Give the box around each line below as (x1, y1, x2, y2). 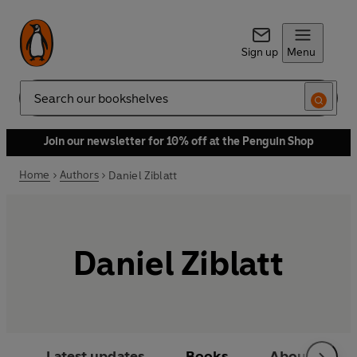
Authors (59, 168, 99, 182)
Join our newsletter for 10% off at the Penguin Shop (43, 135, 314, 148)
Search (19, 97, 54, 112)
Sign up (241, 45, 278, 59)
